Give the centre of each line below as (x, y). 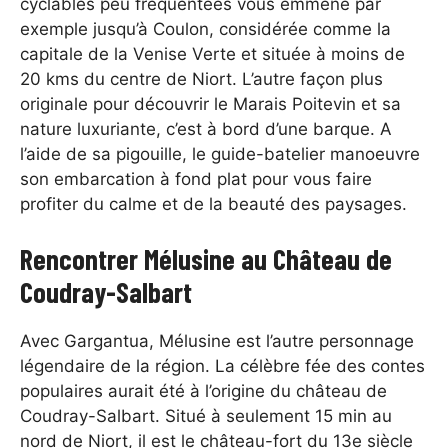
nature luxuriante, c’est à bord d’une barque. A (206, 129)
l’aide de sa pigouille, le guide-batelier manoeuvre (220, 154)
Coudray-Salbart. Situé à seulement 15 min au (206, 415)
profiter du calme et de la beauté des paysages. (216, 204)
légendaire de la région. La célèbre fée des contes (222, 365)
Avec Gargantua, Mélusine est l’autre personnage (217, 340)
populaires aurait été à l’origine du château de (203, 390)
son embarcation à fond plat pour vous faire (196, 179)
